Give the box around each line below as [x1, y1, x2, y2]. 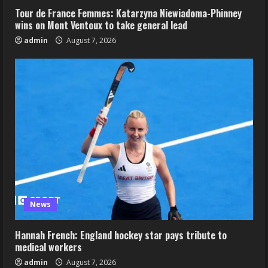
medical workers [15, 239, 82, 254]
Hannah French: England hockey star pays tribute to [15, 227, 227, 242]
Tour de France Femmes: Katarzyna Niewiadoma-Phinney [15, 5, 242, 20]
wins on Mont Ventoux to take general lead [15, 17, 187, 32]
